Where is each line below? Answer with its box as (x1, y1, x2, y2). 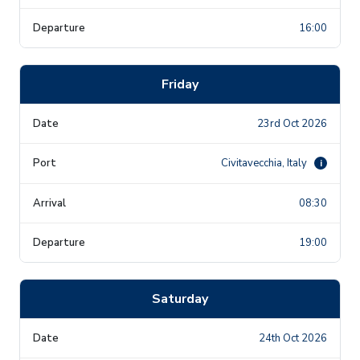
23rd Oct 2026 (257, 116, 327, 131)
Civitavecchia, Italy (221, 155, 309, 170)
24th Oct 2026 (259, 330, 327, 346)
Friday (162, 75, 198, 93)
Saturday (152, 289, 208, 308)
